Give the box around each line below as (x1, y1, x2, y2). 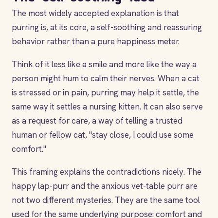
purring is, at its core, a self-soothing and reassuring (12, 22, 202, 33)
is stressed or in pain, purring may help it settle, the (12, 87, 199, 98)
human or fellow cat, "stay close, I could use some (12, 129, 194, 140)
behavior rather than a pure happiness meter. (12, 36, 180, 47)
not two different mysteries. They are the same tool (12, 195, 200, 205)
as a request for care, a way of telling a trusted (12, 115, 182, 126)
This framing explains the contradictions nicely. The (12, 166, 201, 177)
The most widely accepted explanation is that (12, 8, 179, 18)
